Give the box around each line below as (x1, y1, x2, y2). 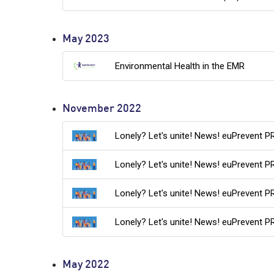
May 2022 (62, 260, 109, 271)
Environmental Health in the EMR (115, 61, 245, 72)
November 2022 (62, 104, 141, 115)
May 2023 (62, 34, 109, 45)
